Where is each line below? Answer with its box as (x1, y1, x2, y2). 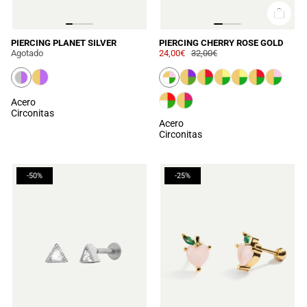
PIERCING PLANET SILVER (11, 37, 116, 48)
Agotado (11, 47, 43, 58)
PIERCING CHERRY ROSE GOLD (159, 37, 283, 48)
